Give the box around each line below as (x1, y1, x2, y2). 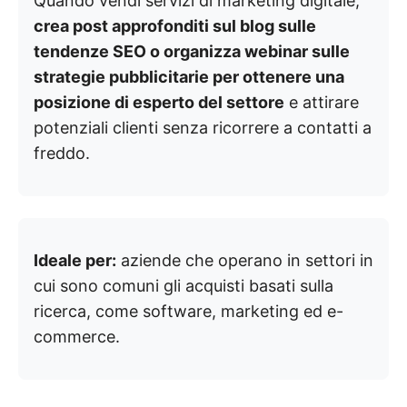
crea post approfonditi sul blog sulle (34, 15, 316, 35)
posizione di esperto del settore (34, 92, 284, 112)
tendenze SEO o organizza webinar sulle (34, 41, 350, 61)
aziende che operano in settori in (116, 250, 373, 270)
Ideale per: (34, 250, 116, 270)
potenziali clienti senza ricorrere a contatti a (34, 117, 372, 137)
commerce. (34, 326, 120, 346)
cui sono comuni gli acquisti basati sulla (34, 275, 333, 295)
